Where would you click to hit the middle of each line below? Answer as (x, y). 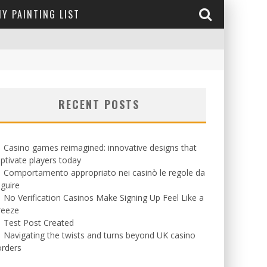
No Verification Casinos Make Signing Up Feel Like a (104, 198)
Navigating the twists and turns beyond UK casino (100, 235)
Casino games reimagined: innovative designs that (100, 148)
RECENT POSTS (99, 104)
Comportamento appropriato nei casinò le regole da (104, 173)
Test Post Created (39, 223)
